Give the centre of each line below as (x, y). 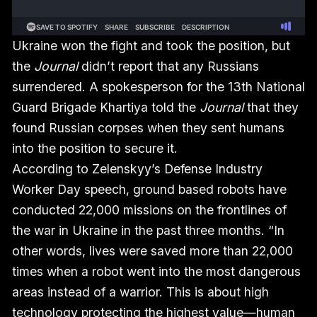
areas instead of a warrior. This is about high (140, 292)
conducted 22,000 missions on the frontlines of (149, 210)
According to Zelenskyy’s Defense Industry (137, 169)
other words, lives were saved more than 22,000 (152, 251)
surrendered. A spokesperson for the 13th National (158, 87)
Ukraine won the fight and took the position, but (151, 46)
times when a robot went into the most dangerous (156, 272)
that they (271, 108)
